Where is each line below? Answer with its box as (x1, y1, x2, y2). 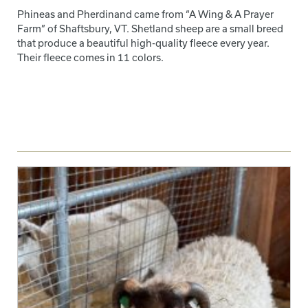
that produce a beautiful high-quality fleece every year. (17, 37, 269, 49)
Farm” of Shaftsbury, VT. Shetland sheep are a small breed (17, 23, 283, 35)
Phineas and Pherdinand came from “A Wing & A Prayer (17, 8, 274, 21)
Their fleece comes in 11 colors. (17, 52, 164, 64)
